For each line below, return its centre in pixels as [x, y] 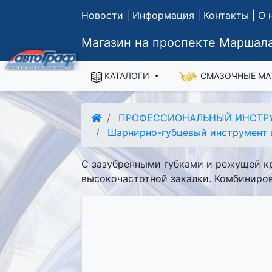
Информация [164, 15]
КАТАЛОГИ [127, 76]
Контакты [226, 15]
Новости [103, 15]
